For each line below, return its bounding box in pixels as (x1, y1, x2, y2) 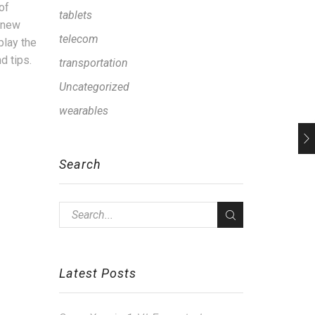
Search (58, 156, 101, 172)
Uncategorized (58, 80, 129, 94)
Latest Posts (58, 265, 136, 281)
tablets (58, 8, 92, 22)
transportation (58, 56, 128, 70)
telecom (58, 32, 98, 46)
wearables (58, 104, 108, 118)
